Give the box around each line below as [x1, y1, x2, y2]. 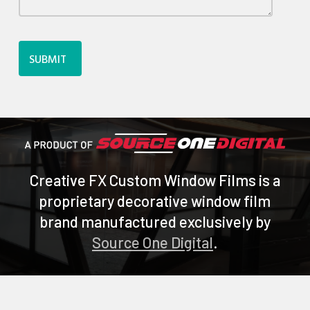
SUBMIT [29, 51, 67, 70]
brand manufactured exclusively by [39, 212, 271, 230]
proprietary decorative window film [39, 191, 271, 210]
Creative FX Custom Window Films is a [29, 170, 280, 189]
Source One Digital [91, 232, 213, 251]
